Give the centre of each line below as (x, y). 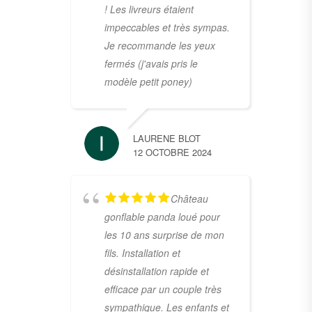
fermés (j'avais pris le (151, 63)
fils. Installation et (142, 252)
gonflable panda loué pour (162, 216)
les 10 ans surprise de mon (164, 234)
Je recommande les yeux (159, 45)
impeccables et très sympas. (167, 27)
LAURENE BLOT (166, 138)
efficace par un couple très (163, 289)
